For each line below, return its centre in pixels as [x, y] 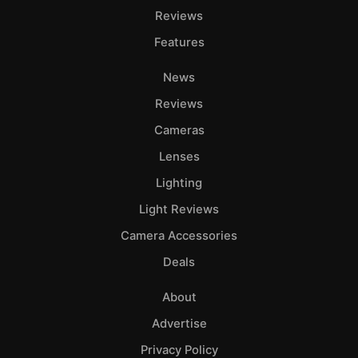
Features [179, 43]
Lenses [179, 157]
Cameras [179, 131]
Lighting [179, 183]
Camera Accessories [179, 236]
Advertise [179, 324]
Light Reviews [179, 210]
